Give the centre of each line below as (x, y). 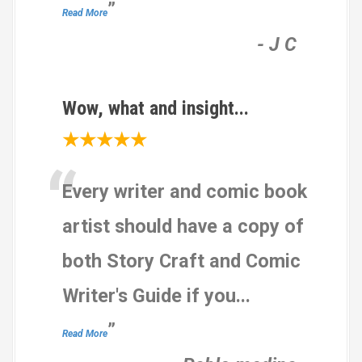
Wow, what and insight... (156, 108)
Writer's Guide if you (149, 295)
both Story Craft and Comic (181, 261)
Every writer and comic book (185, 191)
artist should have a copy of (183, 226)
